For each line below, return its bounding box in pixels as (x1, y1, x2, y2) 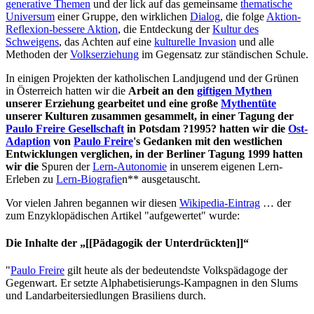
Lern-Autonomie (93, 160, 167, 172)
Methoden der (6, 48, 70, 60)
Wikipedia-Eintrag (179, 196, 260, 209)
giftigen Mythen (197, 84, 272, 97)
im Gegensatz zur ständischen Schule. (139, 48, 308, 60)
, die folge (220, 10, 266, 22)
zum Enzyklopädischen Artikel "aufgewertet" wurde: (6, 209, 240, 221)
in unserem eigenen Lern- (167, 160, 282, 172)
